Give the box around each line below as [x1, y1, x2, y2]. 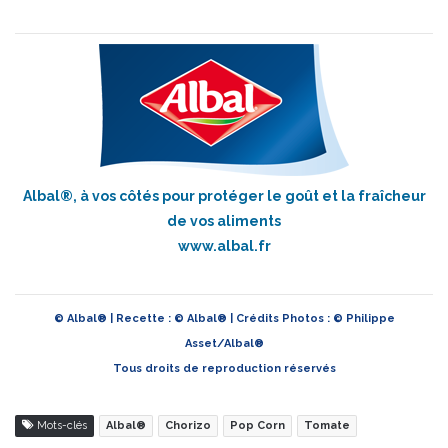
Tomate [304, 418, 350, 432]
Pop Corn [230, 418, 285, 432]
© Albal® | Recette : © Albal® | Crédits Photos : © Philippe [53, 311, 395, 325]
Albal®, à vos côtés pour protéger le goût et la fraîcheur [22, 187, 426, 204]
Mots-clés [34, 418, 87, 432]
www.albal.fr [177, 237, 271, 254]
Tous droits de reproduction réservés [112, 361, 336, 375]
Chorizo [165, 418, 211, 432]
